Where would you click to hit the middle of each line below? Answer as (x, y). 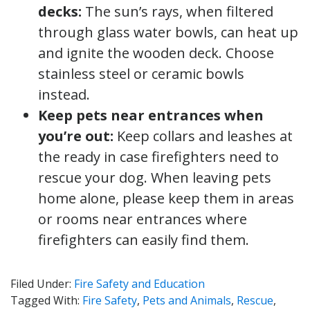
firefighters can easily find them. (145, 239)
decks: (60, 11)
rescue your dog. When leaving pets (155, 177)
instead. (66, 94)
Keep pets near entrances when (151, 115)
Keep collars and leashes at (203, 136)
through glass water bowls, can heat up (168, 32)
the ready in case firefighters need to (158, 156)
